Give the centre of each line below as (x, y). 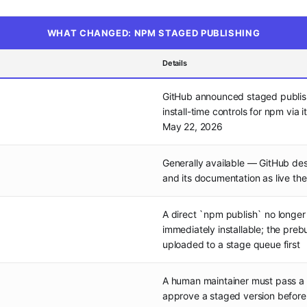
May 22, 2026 (193, 126)
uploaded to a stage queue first (231, 244)
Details (175, 63)
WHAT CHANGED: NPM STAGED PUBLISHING (153, 33)
